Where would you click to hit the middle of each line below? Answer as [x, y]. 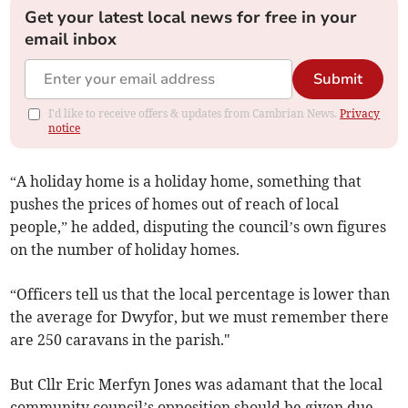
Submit [337, 80]
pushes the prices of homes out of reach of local [175, 204]
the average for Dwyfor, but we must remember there [200, 317]
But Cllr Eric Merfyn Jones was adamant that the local [197, 385]
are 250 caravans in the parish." [121, 340]
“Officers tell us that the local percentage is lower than [200, 295]
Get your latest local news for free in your [191, 18]
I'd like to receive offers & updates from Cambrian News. [194, 114]
